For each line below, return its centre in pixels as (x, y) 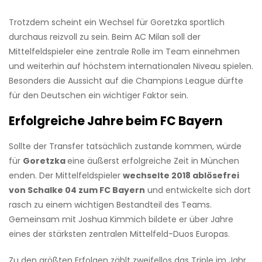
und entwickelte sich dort (198, 190)
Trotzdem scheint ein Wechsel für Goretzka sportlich (117, 23)
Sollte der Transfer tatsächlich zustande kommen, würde (125, 146)
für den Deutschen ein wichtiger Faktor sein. (99, 96)
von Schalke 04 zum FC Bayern (77, 190)
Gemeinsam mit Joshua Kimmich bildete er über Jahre (121, 220)
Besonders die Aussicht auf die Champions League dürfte (126, 81)
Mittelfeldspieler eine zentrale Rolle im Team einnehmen (124, 52)
